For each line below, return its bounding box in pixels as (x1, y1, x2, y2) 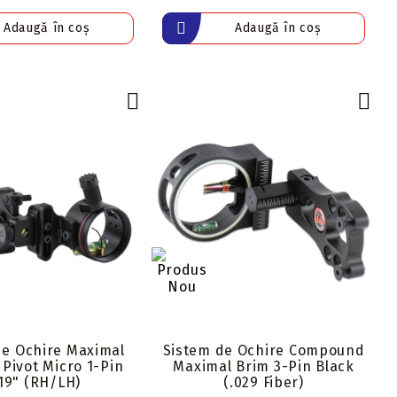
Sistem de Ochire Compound (162, 341, 365, 359)
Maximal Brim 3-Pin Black (173, 357, 354, 375)
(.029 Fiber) (223, 373, 304, 391)
